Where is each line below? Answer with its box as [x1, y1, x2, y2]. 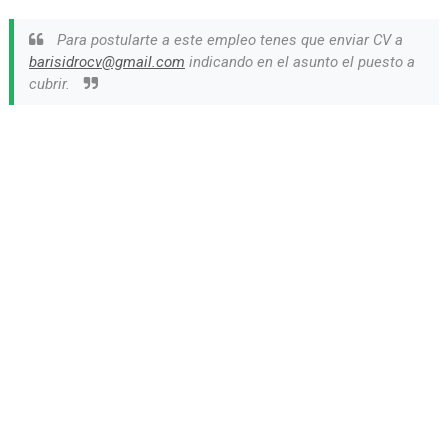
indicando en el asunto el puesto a [184, 53, 415, 72]
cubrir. [28, 75, 74, 94]
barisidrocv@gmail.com [28, 53, 185, 72]
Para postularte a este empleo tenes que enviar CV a [52, 31, 403, 50]
